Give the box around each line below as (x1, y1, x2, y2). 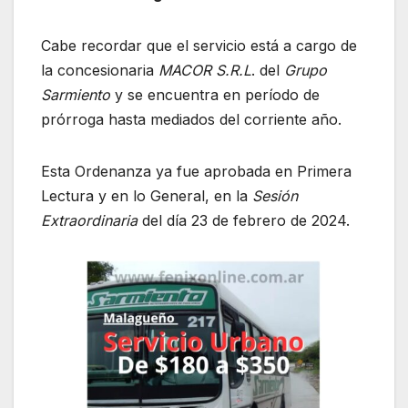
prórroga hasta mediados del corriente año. (41, 110, 342, 129)
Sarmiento (41, 86, 110, 105)
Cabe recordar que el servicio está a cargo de (41, 36, 357, 56)
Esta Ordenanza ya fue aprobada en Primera (41, 162, 352, 181)
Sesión (252, 187, 298, 206)
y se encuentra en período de (110, 86, 320, 105)
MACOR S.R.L (158, 61, 251, 80)
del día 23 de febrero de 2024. (138, 211, 350, 230)
